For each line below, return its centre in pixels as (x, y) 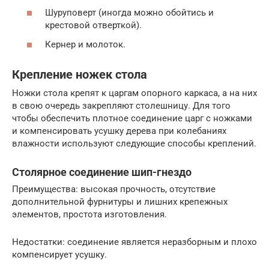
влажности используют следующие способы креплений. (134, 143)
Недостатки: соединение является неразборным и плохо (134, 242)
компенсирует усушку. (59, 254)
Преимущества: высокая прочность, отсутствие (114, 189)
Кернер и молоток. (85, 44)
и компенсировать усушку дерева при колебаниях (119, 131)
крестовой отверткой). (93, 26)
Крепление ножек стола (80, 75)
